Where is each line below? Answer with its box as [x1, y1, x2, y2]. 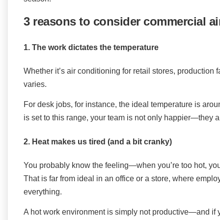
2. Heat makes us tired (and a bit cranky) [24, 137, 172, 146]
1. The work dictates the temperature [24, 43, 159, 52]
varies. [24, 80, 47, 89]
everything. [24, 188, 62, 196]
